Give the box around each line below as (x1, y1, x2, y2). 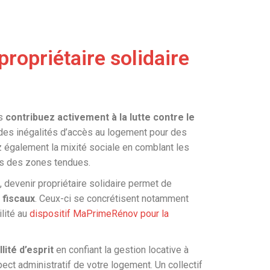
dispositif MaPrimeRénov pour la (30, 208, 169, 219)
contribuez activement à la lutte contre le (5, 111, 195, 123)
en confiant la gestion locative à (54, 244, 189, 256)
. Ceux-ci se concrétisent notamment (35, 193, 189, 204)
